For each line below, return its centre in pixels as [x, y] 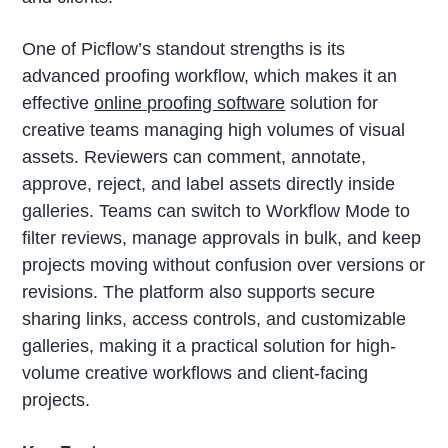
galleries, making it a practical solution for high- [209, 345]
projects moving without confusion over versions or [224, 264]
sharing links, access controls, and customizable [214, 318]
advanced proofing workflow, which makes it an [210, 75]
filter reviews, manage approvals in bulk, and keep [222, 237]
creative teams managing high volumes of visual [214, 129]
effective [58, 102]
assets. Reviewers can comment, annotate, [194, 156]
